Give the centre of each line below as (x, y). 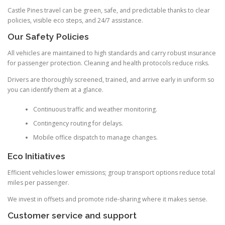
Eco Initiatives (36, 156)
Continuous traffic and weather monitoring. (95, 109)
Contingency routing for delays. (78, 123)
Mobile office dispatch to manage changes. (95, 137)
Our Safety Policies (48, 37)
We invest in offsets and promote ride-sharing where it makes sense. (107, 199)
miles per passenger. (38, 183)
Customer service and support (72, 216)
